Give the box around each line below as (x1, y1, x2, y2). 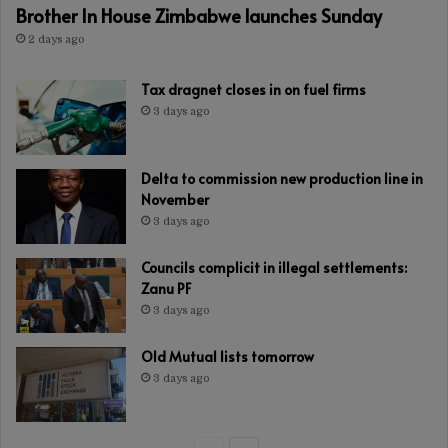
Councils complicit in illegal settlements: (141, 258, 407, 278)
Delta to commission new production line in (141, 169, 423, 189)
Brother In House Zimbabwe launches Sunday (16, 3, 382, 29)
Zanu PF (141, 279, 191, 299)
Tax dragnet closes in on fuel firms (141, 80, 366, 100)
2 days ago (28, 33, 85, 47)
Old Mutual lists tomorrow (141, 347, 314, 367)
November (141, 190, 209, 210)
